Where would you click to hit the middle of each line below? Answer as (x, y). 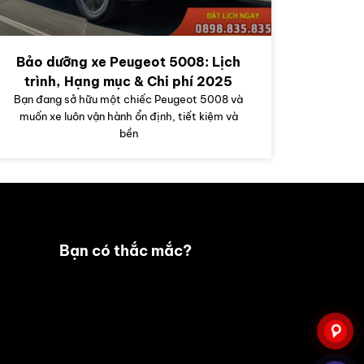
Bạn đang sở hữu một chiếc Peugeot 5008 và (128, 100)
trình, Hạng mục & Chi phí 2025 (128, 82)
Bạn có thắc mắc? (126, 251)
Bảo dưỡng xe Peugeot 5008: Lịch (128, 62)
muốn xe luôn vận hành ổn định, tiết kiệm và (128, 117)
